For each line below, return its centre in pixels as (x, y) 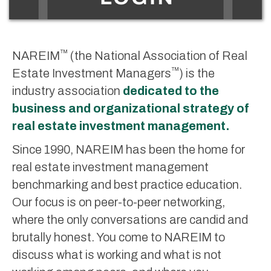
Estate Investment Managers (92, 73)
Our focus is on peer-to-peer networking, (119, 202)
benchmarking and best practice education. (127, 185)
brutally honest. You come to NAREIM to (119, 237)
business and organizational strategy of (131, 109)
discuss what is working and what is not (117, 255)
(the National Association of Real (158, 56)
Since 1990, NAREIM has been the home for (129, 150)
